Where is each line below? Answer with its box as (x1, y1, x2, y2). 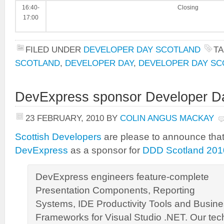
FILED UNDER (25, 44, 83, 54)
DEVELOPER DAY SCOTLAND (83, 44, 200, 54)
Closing (177, 4, 198, 11)
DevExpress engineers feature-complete (35, 171, 209, 182)
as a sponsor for (68, 145, 142, 155)
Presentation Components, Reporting (35, 185, 195, 195)
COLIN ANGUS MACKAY (120, 113, 214, 123)
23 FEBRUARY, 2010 (25, 113, 104, 123)
